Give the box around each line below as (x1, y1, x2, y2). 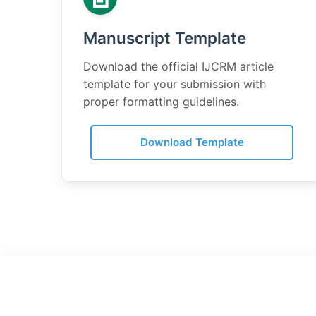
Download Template (140, 135, 244, 149)
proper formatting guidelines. (83, 95, 239, 109)
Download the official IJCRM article (83, 59, 274, 73)
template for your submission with (83, 77, 266, 91)
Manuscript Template (83, 28, 246, 47)
